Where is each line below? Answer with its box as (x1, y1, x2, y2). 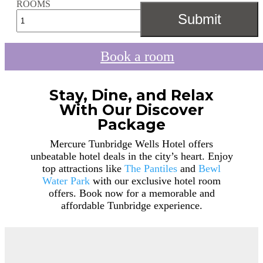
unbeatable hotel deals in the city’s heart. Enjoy (30, 150, 233, 162)
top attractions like (42, 162, 124, 174)
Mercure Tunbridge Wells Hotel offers (50, 137, 213, 150)
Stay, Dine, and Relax (49, 86, 214, 104)
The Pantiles (124, 162, 177, 174)
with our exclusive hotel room (90, 174, 221, 187)
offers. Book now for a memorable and (48, 187, 215, 199)
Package (97, 115, 166, 133)
